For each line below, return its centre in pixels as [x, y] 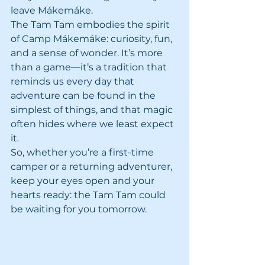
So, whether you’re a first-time [83, 152]
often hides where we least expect [93, 124]
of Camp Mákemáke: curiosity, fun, [93, 39]
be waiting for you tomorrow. [79, 209]
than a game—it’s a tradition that [90, 67]
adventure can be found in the [84, 96]
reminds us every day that [74, 81]
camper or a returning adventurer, [93, 167]
